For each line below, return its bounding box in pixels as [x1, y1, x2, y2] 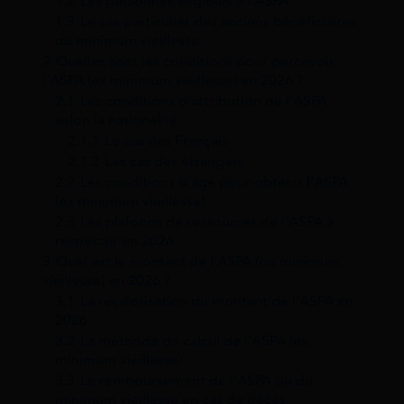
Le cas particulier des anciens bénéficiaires [80, 12, 356, 32]
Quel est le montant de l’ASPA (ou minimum [56, 252, 341, 271]
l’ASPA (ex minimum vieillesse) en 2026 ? [42, 70, 304, 90]
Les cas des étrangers [105, 151, 244, 171]
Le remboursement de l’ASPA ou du [80, 371, 313, 390]
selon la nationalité [55, 110, 178, 130]
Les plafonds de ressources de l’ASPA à [80, 212, 334, 232]
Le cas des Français [105, 131, 228, 151]
